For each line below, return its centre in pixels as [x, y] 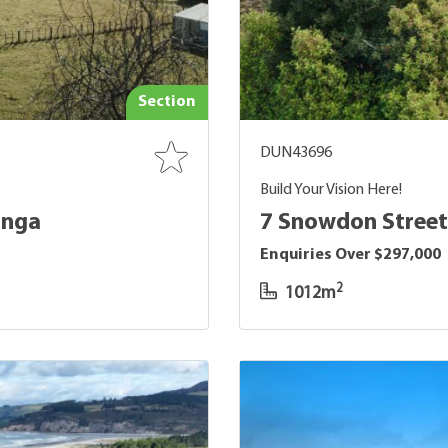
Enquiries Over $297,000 [350, 255]
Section [167, 102]
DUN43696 [296, 153]
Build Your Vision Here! [331, 190]
